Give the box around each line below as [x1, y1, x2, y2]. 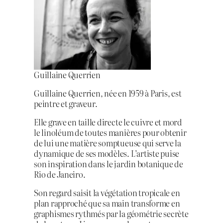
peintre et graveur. [34, 97, 98, 110]
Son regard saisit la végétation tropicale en [34, 187, 180, 199]
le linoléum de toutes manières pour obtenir [34, 126, 187, 139]
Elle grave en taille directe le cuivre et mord [34, 116, 182, 128]
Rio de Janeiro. [34, 168, 86, 181]
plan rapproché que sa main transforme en [34, 197, 180, 210]
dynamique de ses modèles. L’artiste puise [34, 147, 180, 160]
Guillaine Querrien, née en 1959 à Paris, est [34, 87, 182, 99]
